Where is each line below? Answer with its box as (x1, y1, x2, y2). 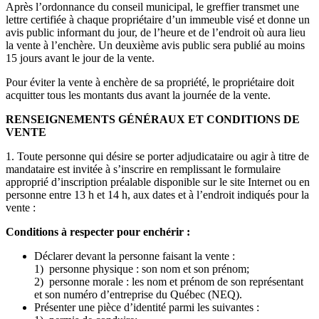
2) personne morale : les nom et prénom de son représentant (34, 275, 303, 288)
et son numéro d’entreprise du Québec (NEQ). (34, 288, 242, 300)
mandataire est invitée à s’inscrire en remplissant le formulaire (6, 162, 281, 175)
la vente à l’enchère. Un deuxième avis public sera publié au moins (6, 38, 305, 51)
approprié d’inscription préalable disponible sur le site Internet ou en (6, 175, 310, 188)
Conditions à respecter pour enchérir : (6, 225, 190, 238)
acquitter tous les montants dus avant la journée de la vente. (6, 88, 271, 101)
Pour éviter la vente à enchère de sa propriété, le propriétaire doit (6, 75, 294, 88)
